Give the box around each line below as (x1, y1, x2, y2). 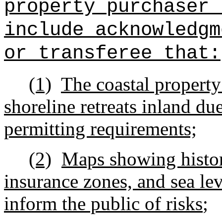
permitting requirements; (4, 118, 197, 139)
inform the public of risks (4, 193, 203, 214)
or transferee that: (4, 42, 221, 64)
